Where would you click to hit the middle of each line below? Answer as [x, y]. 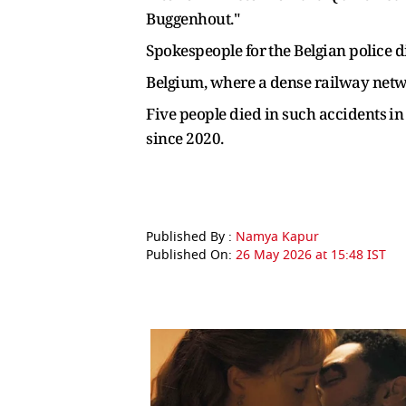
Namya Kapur [277, 237]
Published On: [191, 255]
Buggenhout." [193, 18]
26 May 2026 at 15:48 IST [311, 255]
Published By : [191, 237]
